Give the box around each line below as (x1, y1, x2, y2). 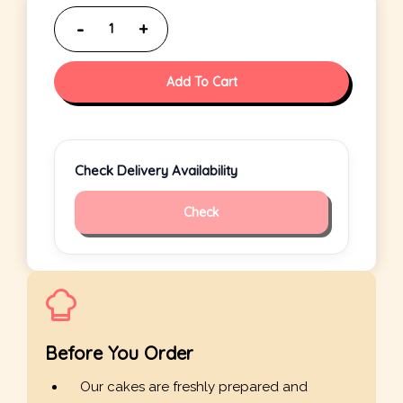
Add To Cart (166, 74, 237, 91)
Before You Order (45, 342, 193, 365)
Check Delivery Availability (75, 162, 237, 180)
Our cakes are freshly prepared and (80, 379, 308, 396)
